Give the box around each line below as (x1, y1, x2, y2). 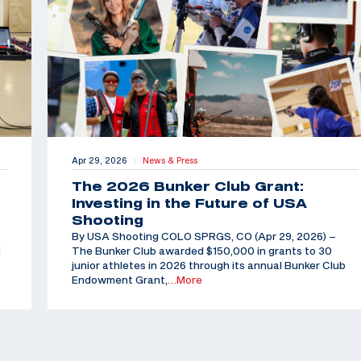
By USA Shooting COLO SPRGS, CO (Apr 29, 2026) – (71, 230, 336, 243)
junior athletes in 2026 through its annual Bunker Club (71, 259, 346, 272)
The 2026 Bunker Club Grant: (71, 179, 304, 194)
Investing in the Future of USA (71, 196, 307, 211)
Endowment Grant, (71, 273, 168, 287)
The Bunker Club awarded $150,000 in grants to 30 (71, 244, 332, 258)
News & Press (142, 156, 197, 166)
